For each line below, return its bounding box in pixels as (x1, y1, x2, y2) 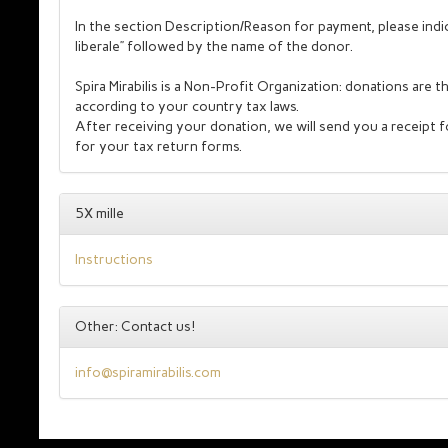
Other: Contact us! (75, 318, 195, 335)
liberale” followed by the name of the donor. (75, 38, 353, 55)
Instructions (75, 251, 153, 268)
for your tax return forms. (75, 138, 242, 155)
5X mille (75, 205, 124, 222)
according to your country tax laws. (75, 98, 299, 115)
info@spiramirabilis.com (75, 364, 221, 381)
